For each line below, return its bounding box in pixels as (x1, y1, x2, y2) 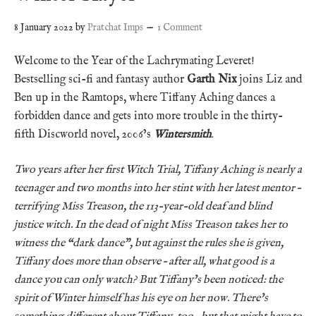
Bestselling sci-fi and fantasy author (14, 72, 187, 87)
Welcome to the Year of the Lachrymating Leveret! (14, 54, 255, 68)
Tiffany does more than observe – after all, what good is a (14, 254, 274, 269)
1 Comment (157, 20, 202, 34)
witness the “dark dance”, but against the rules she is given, (14, 236, 284, 250)
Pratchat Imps (87, 20, 143, 34)
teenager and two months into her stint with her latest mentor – (14, 181, 300, 195)
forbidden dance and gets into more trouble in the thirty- (14, 109, 283, 123)
